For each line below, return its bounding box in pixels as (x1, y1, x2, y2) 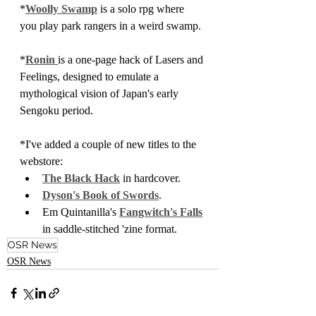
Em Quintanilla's (42, 206, 119, 218)
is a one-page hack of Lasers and (58, 54, 206, 66)
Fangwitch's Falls (119, 206, 202, 218)
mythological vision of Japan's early (20, 87, 181, 99)
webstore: (20, 155, 63, 167)
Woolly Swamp (25, 3, 97, 15)
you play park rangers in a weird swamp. (20, 20, 201, 32)
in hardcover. (120, 172, 181, 184)
